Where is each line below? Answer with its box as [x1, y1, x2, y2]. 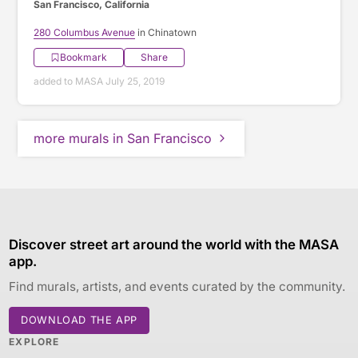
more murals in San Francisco [34, 129, 213, 146]
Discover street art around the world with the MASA [9, 236, 340, 253]
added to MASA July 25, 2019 [34, 74, 165, 87]
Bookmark [60, 50, 108, 63]
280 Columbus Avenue [34, 26, 136, 38]
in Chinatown [135, 26, 197, 38]
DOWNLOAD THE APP [21, 313, 137, 326]
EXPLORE [9, 335, 60, 348]
